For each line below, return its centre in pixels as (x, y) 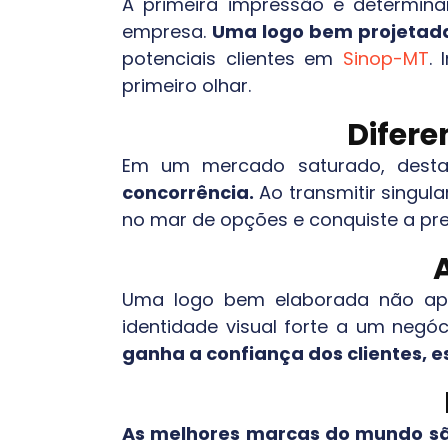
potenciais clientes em (232, 59)
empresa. (167, 32)
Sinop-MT (385, 59)
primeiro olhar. (186, 86)
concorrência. (188, 193)
